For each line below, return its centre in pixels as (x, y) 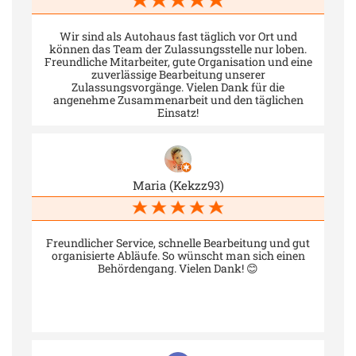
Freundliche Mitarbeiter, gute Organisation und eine (178, 61)
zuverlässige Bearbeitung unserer (178, 74)
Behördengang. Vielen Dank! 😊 (178, 268)
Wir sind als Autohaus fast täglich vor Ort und (178, 36)
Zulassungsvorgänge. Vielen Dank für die (178, 87)
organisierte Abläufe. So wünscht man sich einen (178, 255)
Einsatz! (178, 112)
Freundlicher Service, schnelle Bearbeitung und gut (178, 242)
